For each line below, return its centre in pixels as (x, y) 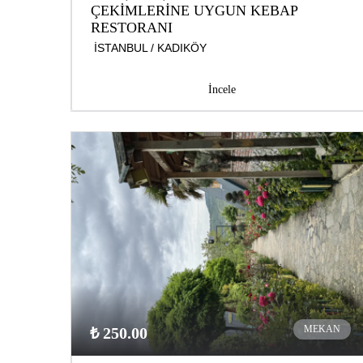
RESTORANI (132, 28)
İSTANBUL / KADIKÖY (150, 48)
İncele (222, 90)
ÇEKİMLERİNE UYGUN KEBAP (194, 11)
